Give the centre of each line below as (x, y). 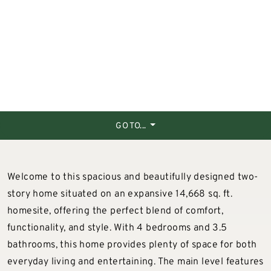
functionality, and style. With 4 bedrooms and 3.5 (117, 228)
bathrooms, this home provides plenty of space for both (132, 245)
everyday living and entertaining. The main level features (135, 262)
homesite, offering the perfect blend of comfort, (116, 211)
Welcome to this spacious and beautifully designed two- (133, 177)
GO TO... (132, 126)
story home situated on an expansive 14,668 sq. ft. (120, 194)
